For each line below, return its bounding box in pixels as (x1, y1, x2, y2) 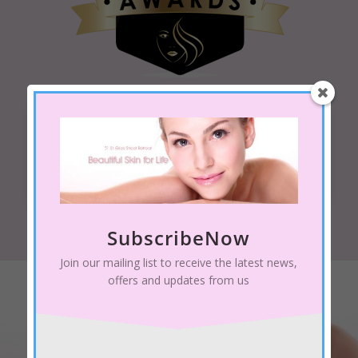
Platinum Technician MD (96, 167, 262, 187)
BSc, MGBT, (140, 143, 218, 163)
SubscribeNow (107, 224, 251, 251)
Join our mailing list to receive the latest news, (60, 254, 298, 270)
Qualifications (131, 119, 226, 139)
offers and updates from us (108, 272, 250, 288)
